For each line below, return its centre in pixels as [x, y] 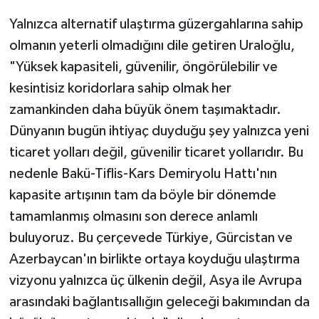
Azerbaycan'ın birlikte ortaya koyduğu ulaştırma [154, 260]
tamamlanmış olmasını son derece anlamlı [133, 217]
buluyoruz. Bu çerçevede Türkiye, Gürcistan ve [151, 238]
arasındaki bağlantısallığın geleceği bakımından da [159, 302]
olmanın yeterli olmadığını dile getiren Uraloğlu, [152, 46]
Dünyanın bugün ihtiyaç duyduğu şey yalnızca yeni [159, 131]
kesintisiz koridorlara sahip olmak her [120, 89]
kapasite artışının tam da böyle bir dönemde [142, 195]
